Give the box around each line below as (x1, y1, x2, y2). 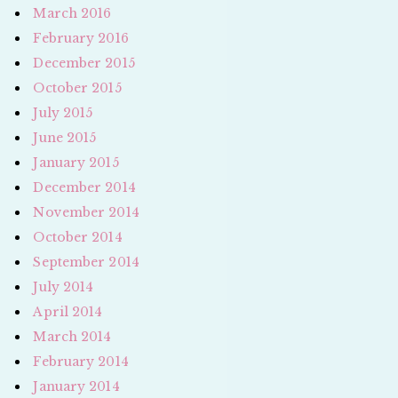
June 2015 (33, 129, 97, 146)
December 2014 (33, 179, 136, 195)
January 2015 (33, 154, 119, 171)
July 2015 (33, 104, 93, 121)
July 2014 (33, 278, 94, 295)
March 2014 (33, 328, 112, 345)
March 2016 (33, 4, 112, 21)
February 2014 (33, 353, 129, 370)
